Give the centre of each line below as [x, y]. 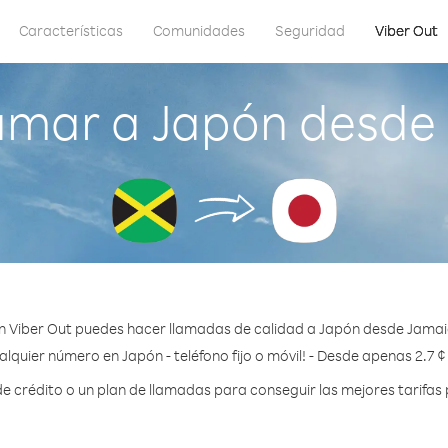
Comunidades [199, 30]
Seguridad [310, 30]
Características [71, 30]
